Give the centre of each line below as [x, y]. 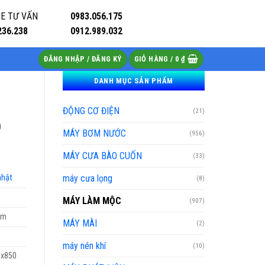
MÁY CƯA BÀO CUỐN [102, 156]
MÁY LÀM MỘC [92, 201]
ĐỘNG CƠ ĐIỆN [91, 111]
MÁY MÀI [80, 223]
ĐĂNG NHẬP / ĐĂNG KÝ [83, 59]
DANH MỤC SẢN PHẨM [134, 81]
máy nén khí [84, 246]
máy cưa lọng [88, 178]
